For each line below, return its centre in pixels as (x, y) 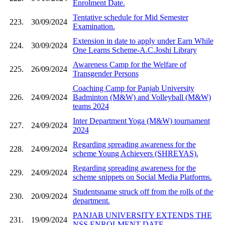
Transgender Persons (105, 73)
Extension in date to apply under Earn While (143, 41)
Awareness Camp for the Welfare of (129, 64)
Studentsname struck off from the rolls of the (143, 191)
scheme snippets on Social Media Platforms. (142, 177)
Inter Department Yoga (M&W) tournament (141, 121)
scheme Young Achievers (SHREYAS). (135, 153)
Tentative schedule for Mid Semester (130, 17)
